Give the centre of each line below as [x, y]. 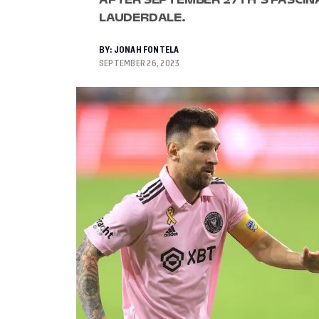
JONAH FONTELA [146, 50]
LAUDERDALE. [142, 17]
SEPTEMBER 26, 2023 [140, 63]
